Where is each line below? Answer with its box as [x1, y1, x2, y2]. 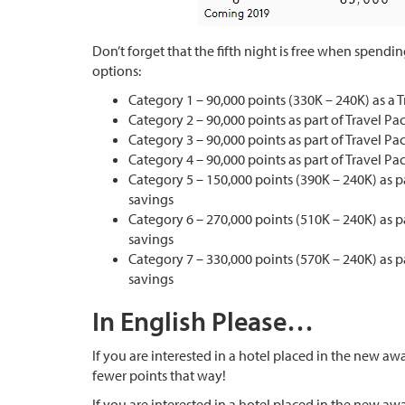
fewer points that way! [92, 365, 226, 384]
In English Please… [92, 303, 314, 338]
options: [92, 61, 141, 80]
